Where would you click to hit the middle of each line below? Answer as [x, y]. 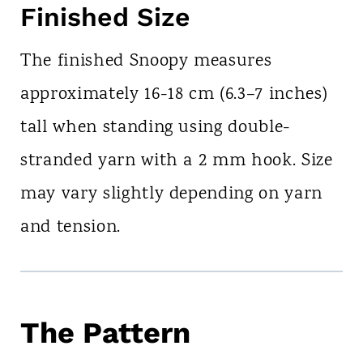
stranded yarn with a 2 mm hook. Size [176, 162]
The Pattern [105, 333]
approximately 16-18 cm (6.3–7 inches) [174, 95]
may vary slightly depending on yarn [171, 195]
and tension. [70, 228]
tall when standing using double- [156, 128]
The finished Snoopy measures [146, 62]
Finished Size [105, 17]
